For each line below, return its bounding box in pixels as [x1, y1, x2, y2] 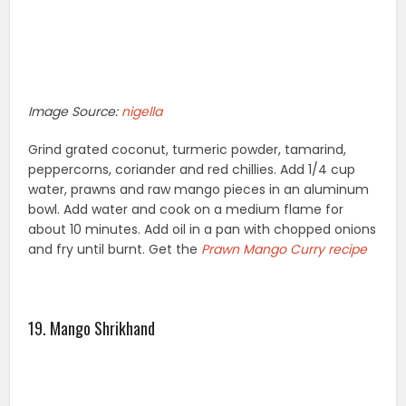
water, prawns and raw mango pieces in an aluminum [28, 180, 370, 198]
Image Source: [28, 102, 122, 121]
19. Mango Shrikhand [28, 316, 156, 340]
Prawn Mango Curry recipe [201, 240, 368, 258]
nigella [121, 102, 163, 121]
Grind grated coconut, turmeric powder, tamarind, [28, 140, 347, 159]
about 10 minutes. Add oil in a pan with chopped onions [28, 220, 377, 238]
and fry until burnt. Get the [28, 240, 202, 258]
